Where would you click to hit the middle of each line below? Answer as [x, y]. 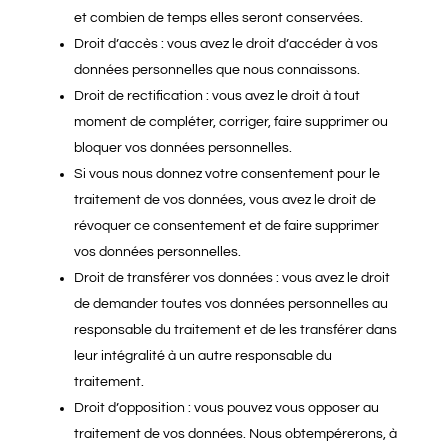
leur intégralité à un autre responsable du [202, 356]
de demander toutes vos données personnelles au [230, 304]
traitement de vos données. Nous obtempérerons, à [235, 434]
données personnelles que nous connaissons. [216, 70]
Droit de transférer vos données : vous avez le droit [231, 278]
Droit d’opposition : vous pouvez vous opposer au [226, 408]
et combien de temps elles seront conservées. [218, 18]
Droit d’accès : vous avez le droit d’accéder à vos [225, 44]
